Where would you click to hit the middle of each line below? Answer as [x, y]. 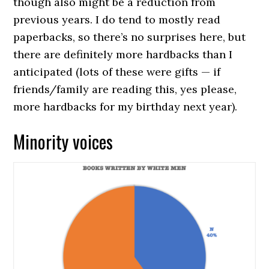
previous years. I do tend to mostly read [117, 20]
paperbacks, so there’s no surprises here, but [130, 37]
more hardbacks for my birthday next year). [125, 107]
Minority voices [63, 142]
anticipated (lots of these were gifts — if [117, 72]
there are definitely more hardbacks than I [123, 55]
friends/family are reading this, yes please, [125, 89]
